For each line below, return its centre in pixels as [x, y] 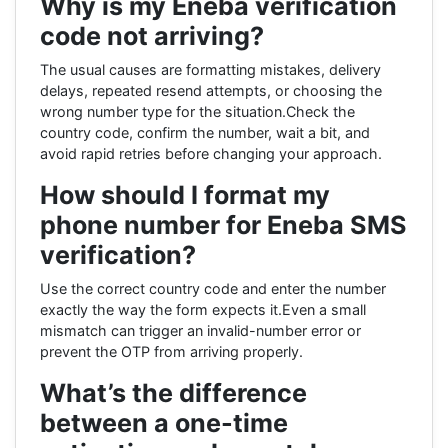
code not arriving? [152, 35]
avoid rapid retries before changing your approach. [211, 153]
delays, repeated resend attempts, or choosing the [211, 90]
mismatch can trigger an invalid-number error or [200, 330]
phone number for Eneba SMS [223, 224]
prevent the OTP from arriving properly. [171, 351]
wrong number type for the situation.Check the [197, 111]
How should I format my [185, 194]
